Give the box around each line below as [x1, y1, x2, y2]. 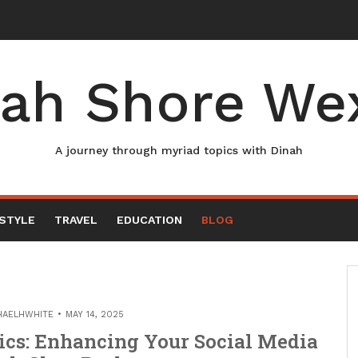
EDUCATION [117, 213, 182, 226]
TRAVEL [54, 213, 97, 226]
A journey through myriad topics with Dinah [55, 144, 303, 157]
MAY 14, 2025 [66, 309, 124, 320]
